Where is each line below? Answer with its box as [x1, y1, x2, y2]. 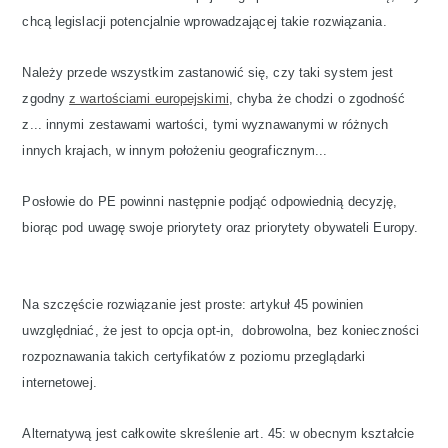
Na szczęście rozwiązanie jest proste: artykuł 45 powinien [22, 297, 364, 312]
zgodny [22, 91, 70, 106]
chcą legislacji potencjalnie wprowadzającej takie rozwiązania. [22, 14, 387, 29]
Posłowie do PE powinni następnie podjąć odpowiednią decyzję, [22, 194, 398, 209]
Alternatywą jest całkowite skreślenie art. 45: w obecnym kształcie [22, 426, 415, 441]
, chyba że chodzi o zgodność [228, 91, 406, 106]
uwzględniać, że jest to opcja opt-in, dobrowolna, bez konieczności [22, 323, 420, 338]
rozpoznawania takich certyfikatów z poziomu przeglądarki [22, 349, 366, 364]
